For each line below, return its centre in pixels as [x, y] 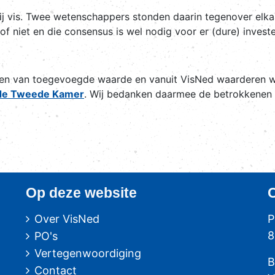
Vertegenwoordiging [88, 253]
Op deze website [82, 192]
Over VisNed [67, 219]
